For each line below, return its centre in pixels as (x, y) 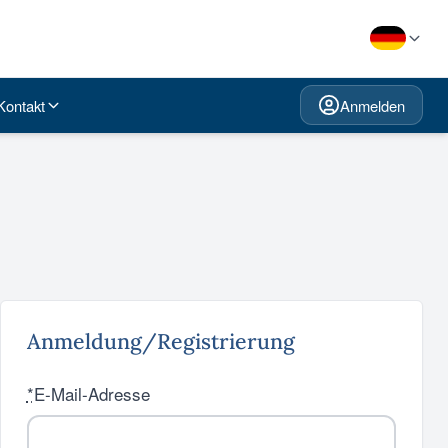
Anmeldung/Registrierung (160, 341)
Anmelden (372, 105)
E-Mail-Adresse (91, 393)
